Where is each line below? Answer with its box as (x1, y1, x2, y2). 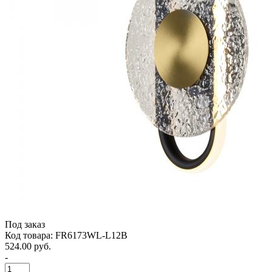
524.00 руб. (5, 240, 51, 251)
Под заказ (5, 219, 45, 229)
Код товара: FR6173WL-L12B (5, 229, 127, 240)
